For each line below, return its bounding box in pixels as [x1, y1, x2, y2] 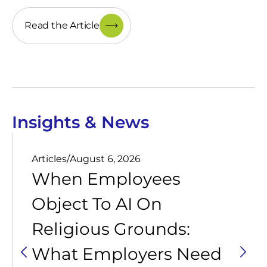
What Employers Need [32, 244, 222, 264]
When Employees [32, 169, 181, 189]
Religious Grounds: [32, 219, 190, 239]
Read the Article [24, 20, 100, 31]
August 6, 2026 [70, 153, 141, 164]
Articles [32, 153, 67, 164]
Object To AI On [32, 194, 162, 214]
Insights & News [12, 112, 149, 132]
